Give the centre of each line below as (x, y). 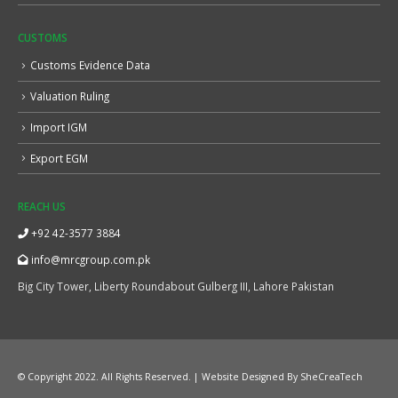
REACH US (42, 207)
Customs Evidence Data (90, 64)
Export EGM (59, 158)
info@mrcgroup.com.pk (89, 260)
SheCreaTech (330, 377)
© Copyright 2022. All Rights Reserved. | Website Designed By (158, 377)
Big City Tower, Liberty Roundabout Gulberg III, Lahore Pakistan (176, 287)
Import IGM (59, 127)
